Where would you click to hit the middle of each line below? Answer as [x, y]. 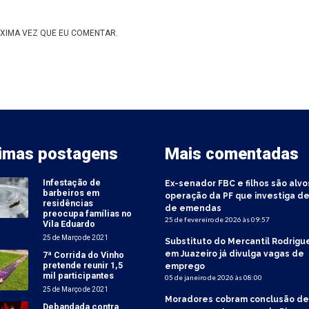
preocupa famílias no [88, 213]
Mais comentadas [232, 153]
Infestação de [72, 182]
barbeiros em [71, 192]
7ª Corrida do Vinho [84, 255]
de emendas [193, 208]
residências [68, 203]
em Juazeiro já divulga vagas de [235, 253]
